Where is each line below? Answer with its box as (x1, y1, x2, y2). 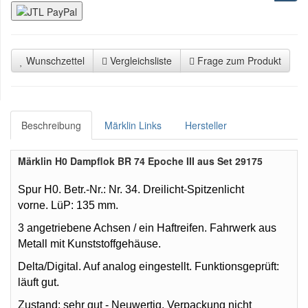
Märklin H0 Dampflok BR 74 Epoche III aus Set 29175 (18, 154, 263, 168)
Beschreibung (21, 118, 81, 133)
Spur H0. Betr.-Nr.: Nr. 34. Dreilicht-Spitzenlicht (18, 184, 244, 196)
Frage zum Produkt (197, 54, 281, 68)
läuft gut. (18, 276, 59, 289)
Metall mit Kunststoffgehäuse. (18, 238, 161, 250)
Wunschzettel (26, 54, 85, 68)
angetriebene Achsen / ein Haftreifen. (27, 222, 210, 234)
